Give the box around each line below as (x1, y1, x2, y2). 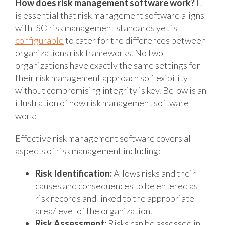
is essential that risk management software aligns (15, 9, 204, 21)
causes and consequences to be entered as (35, 180, 198, 191)
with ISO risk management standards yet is (15, 22, 177, 33)
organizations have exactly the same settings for (15, 59, 200, 71)
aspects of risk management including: (15, 145, 160, 156)
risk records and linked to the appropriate (35, 192, 194, 204)
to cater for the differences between (64, 34, 206, 46)
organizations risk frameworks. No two (15, 47, 163, 58)
